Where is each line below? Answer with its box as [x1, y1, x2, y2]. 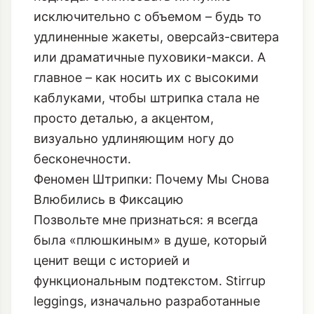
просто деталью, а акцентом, [34, 161, 214, 176]
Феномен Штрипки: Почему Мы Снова [34, 222, 269, 237]
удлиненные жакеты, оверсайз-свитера [34, 80, 279, 95]
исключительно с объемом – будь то [34, 60, 261, 74]
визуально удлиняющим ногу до [34, 182, 234, 196]
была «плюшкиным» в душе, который [34, 283, 267, 298]
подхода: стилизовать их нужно [34, 39, 232, 54]
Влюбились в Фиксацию [34, 243, 184, 257]
